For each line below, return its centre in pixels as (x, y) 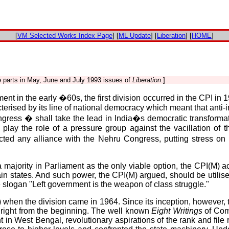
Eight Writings (177, 211)
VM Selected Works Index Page (65, 35)
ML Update (135, 35)
